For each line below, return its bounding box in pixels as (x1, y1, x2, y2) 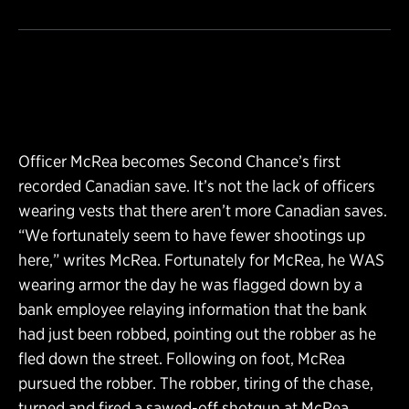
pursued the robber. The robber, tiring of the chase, (18, 372, 373, 393)
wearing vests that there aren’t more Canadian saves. (18, 200, 387, 220)
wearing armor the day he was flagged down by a (18, 274, 362, 294)
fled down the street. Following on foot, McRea (18, 348, 345, 368)
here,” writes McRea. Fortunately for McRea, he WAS (18, 249, 384, 269)
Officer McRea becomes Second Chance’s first (18, 151, 341, 171)
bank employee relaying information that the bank (18, 299, 367, 319)
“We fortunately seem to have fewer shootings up (18, 225, 365, 245)
